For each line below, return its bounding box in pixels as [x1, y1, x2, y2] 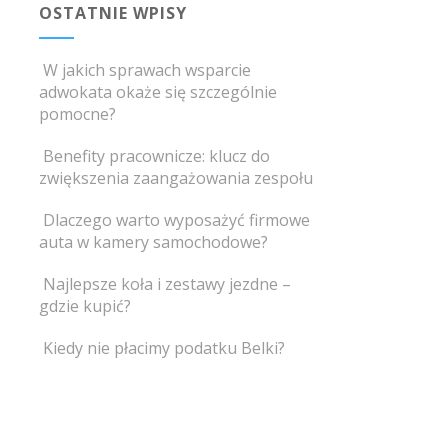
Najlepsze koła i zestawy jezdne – [42, 273, 291, 295]
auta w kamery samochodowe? [38, 231, 268, 253]
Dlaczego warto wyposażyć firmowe [42, 209, 310, 231]
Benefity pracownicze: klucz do [42, 145, 270, 167]
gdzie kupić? [38, 295, 131, 317]
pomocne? [38, 103, 116, 125]
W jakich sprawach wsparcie [42, 59, 251, 81]
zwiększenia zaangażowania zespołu [38, 167, 313, 189]
